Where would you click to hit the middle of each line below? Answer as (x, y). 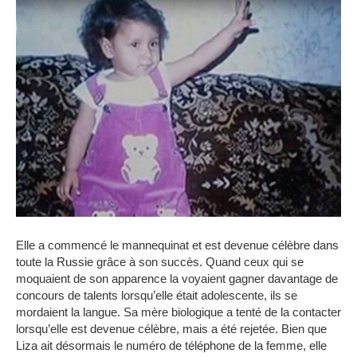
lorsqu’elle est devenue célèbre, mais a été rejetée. (147, 328)
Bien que (304, 328)
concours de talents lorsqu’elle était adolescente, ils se (157, 295)
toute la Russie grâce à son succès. (109, 261)
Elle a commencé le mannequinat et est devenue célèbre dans (177, 245)
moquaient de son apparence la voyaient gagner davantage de (177, 278)
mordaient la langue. (70, 312)
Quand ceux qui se (255, 261)
